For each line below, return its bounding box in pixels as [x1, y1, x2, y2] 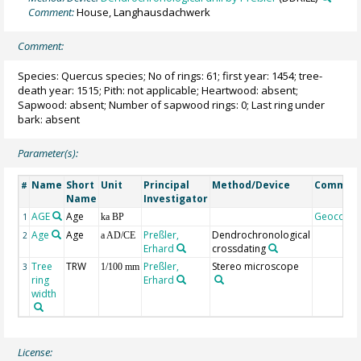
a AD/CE [101, 230, 136, 242]
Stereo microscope [212, 259, 300, 274]
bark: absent [18, 111, 81, 127]
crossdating [212, 242, 267, 256]
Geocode [314, 210, 358, 224]
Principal [143, 178, 190, 193]
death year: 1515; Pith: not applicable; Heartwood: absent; [18, 82, 299, 98]
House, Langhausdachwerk [77, 4, 211, 19]
